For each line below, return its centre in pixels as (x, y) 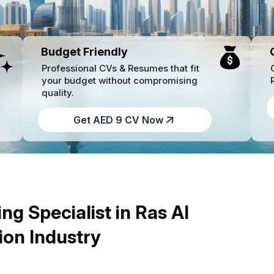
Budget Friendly (84, 52)
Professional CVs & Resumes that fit (120, 68)
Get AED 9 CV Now (118, 120)
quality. (57, 93)
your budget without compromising (119, 81)
